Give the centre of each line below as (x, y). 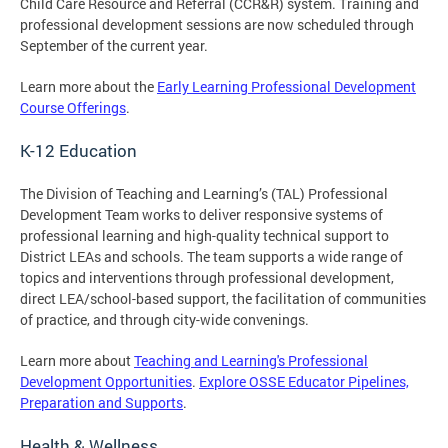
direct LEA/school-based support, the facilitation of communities (223, 298)
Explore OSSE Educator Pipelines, (304, 381)
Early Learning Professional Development (286, 86)
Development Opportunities (106, 381)
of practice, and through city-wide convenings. (164, 319)
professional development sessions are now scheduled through (217, 24)
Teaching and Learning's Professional (251, 360)
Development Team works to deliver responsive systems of (201, 214)
